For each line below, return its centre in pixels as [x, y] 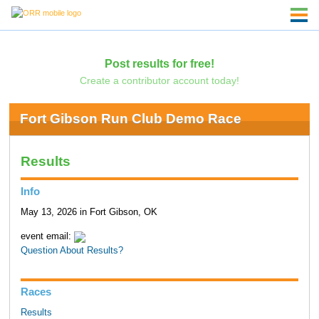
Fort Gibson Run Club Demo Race [130, 119]
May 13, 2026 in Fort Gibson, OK [89, 212]
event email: [47, 237]
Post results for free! [159, 63]
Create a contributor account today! [159, 80]
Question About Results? [72, 251]
